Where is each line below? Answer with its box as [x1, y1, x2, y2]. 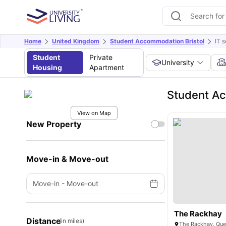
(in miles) [59, 217, 84, 224]
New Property [26, 119, 81, 129]
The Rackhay [174, 209, 222, 218]
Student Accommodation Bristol [110, 37, 204, 45]
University [161, 58, 195, 67]
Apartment [89, 63, 124, 72]
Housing [33, 63, 62, 72]
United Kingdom [52, 37, 99, 45]
